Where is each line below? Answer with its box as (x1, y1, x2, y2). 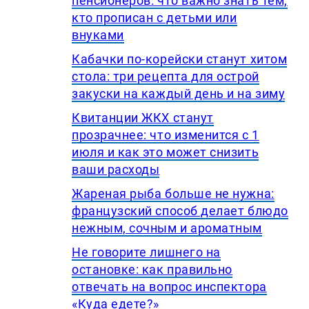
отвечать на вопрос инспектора (72, 279, 267, 295)
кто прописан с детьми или (72, 10, 237, 26)
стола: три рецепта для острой (72, 69, 259, 84)
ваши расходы (72, 162, 160, 177)
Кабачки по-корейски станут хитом (72, 52, 288, 67)
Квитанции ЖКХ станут (72, 110, 214, 126)
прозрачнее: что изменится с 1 (72, 128, 259, 143)
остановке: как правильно (72, 262, 232, 277)
